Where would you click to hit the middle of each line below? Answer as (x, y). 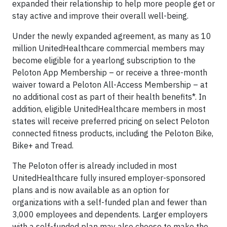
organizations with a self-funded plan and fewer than (109, 202)
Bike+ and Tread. (43, 146)
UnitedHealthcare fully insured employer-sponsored (109, 178)
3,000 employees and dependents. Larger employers (110, 215)
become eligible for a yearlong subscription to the (104, 61)
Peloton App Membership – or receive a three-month (110, 73)
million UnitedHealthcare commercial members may (108, 48)
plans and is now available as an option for (91, 190)
